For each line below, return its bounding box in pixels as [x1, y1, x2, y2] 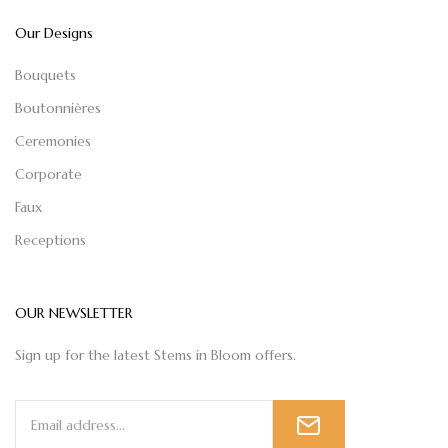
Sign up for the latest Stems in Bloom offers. [15, 346, 296, 365]
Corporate [15, 165, 82, 184]
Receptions [15, 231, 86, 250]
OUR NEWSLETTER [15, 304, 133, 323]
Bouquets [15, 66, 76, 85]
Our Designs [15, 24, 93, 43]
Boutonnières [15, 99, 101, 118]
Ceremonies [15, 132, 91, 151]
